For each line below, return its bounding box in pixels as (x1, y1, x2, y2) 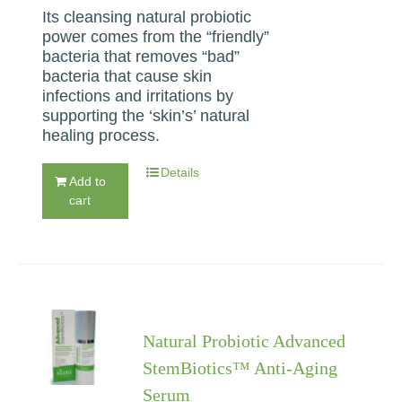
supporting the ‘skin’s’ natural (42, 106, 250, 125)
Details (161, 164, 200, 179)
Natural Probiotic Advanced (143, 330, 346, 351)
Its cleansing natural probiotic (42, 7, 252, 26)
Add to (69, 173, 107, 188)
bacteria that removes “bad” (42, 47, 240, 66)
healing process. (42, 126, 161, 144)
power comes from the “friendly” (42, 27, 270, 46)
